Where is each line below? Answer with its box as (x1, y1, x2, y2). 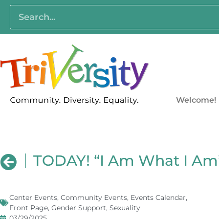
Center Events (9, 193, 57, 202)
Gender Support (51, 203, 106, 213)
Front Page (9, 203, 48, 213)
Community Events (61, 193, 127, 202)
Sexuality (109, 203, 140, 213)
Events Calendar (131, 193, 186, 202)
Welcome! (175, 95, 216, 105)
